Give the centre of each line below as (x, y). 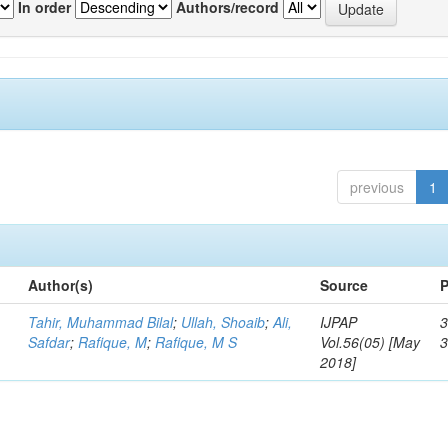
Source (344, 285)
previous (376, 187)
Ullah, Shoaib (223, 322)
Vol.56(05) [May (370, 342)
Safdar (49, 342)
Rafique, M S (196, 342)
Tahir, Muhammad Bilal (101, 322)
